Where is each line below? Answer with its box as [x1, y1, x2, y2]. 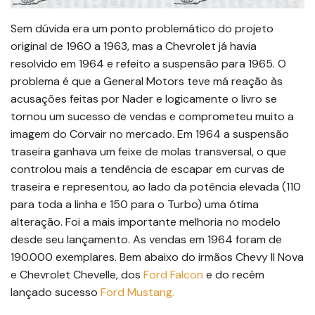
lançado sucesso [11, 285, 101, 300]
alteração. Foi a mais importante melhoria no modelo [11, 214, 281, 230]
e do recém [203, 267, 264, 283]
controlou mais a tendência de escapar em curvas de [11, 162, 285, 177]
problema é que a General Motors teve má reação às [11, 74, 283, 89]
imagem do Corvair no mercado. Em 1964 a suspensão [11, 127, 289, 142]
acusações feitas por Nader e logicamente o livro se [11, 91, 277, 107]
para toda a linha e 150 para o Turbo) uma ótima [11, 197, 259, 212]
